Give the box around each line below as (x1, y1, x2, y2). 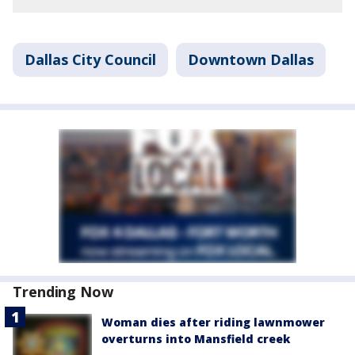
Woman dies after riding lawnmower (101, 314, 325, 330)
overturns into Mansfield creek (101, 330, 290, 346)
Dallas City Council (25, 49, 156, 69)
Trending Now (13, 281, 113, 301)
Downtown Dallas (188, 49, 314, 69)
